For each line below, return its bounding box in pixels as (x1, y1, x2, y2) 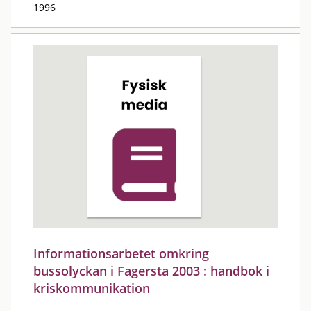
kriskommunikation (33, 280, 150, 296)
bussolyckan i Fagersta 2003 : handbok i (33, 262, 269, 279)
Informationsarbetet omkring (33, 245, 209, 262)
